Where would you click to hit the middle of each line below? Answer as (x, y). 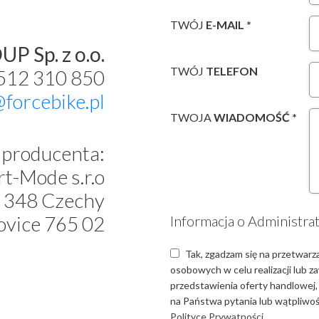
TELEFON (232, 71)
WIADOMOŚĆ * (255, 117)
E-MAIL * (229, 25)
